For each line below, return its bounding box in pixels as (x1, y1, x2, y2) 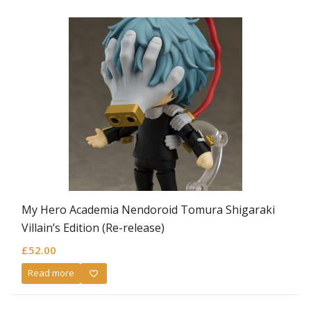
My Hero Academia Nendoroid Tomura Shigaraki (22, 201, 275, 217)
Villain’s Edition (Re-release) (22, 219, 165, 235)
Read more (28, 267, 74, 280)
